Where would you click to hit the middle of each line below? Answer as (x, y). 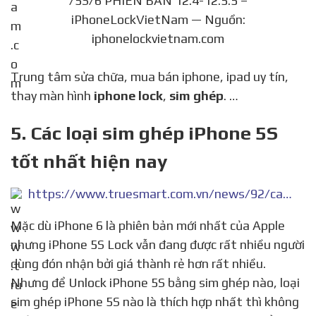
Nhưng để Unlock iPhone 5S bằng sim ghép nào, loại (155, 282)
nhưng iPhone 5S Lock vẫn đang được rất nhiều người (158, 244)
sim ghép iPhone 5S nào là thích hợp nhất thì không (155, 301)
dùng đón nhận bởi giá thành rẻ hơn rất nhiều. (138, 263)
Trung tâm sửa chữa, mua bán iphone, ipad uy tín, (15, 76)
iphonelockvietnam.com (158, 38)
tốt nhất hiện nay (89, 161)
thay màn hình (52, 95)
